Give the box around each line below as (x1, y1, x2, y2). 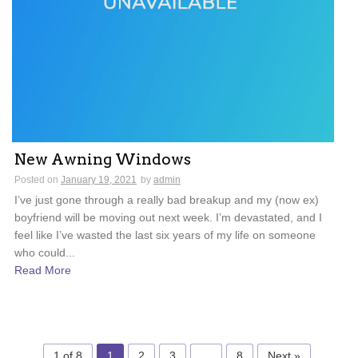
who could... (14, 245, 75, 259)
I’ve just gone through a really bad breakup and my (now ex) (14, 193, 319, 206)
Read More (14, 263, 71, 276)
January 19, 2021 (61, 173, 137, 185)
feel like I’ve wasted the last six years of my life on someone (14, 228, 316, 241)
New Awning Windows (14, 149, 191, 169)
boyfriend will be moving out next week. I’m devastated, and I (14, 210, 322, 224)
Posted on (14, 173, 61, 185)
